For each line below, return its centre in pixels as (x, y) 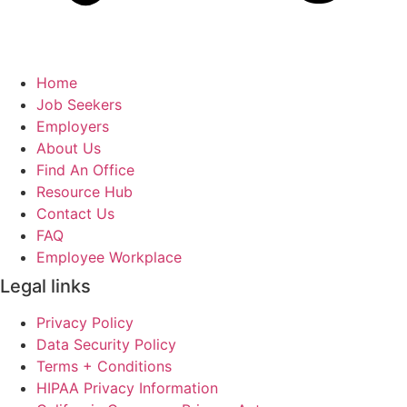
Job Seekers (79, 104)
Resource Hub (84, 191)
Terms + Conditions (104, 366)
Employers (73, 126)
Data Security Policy (106, 344)
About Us (69, 148)
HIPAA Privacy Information (127, 387)
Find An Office (85, 169)
